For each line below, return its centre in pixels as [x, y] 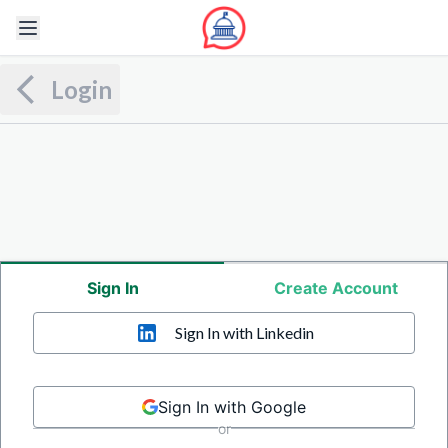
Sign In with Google [231, 407]
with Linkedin [266, 333]
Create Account [335, 288]
